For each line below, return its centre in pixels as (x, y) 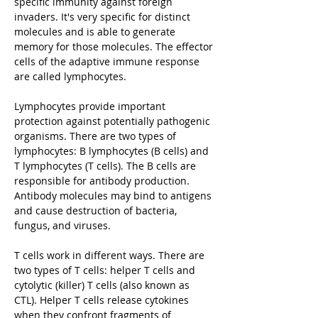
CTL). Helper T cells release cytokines (102, 300)
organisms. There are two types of (95, 136)
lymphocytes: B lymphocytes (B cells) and (111, 151)
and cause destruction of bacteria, (95, 210)
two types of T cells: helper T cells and (105, 270)
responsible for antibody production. (102, 181)
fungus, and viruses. (62, 225)
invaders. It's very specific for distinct (102, 17)
